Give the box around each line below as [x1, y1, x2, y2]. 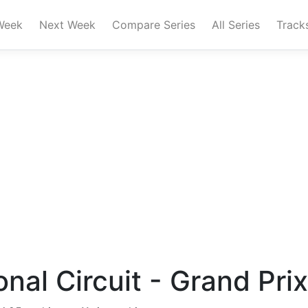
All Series [212, 18, 260, 32]
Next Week [39, 18, 96, 32]
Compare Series [112, 18, 195, 32]
